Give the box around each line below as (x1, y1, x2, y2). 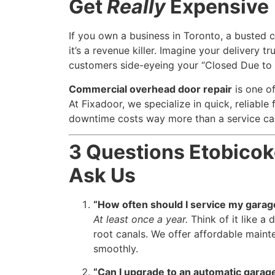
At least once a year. (93, 213, 188, 226)
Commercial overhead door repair (69, 82, 232, 95)
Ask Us (69, 163, 136, 188)
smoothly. (93, 242, 138, 255)
